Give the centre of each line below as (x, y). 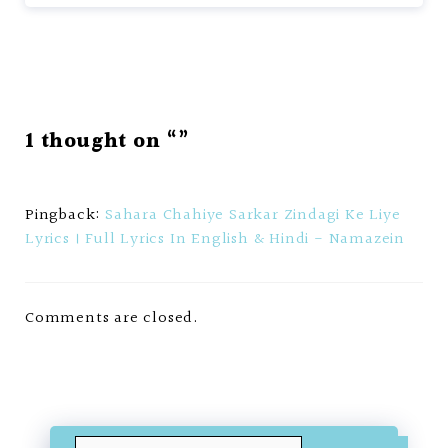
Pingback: (65, 215)
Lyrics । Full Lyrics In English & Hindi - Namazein (215, 239)
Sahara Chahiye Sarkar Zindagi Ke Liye (253, 215)
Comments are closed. (112, 318)
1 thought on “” (107, 141)
